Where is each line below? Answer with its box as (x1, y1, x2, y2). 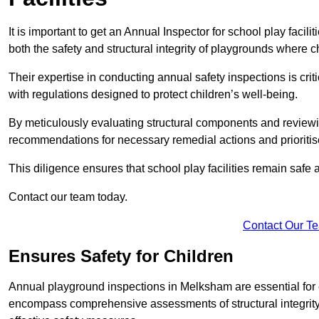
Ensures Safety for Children (9, 246, 234, 266)
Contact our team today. (9, 191, 127, 204)
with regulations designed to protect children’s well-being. (9, 88, 298, 101)
